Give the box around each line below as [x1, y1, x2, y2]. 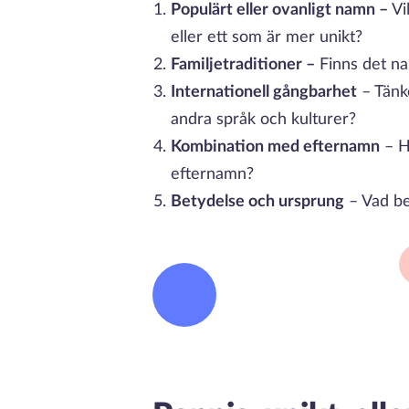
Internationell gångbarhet [171, 83, 357, 100]
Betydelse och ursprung [171, 193, 344, 210]
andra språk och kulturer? [171, 110, 356, 128]
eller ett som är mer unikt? [171, 28, 362, 46]
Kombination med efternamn [171, 138, 380, 155]
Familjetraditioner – [171, 56, 315, 73]
